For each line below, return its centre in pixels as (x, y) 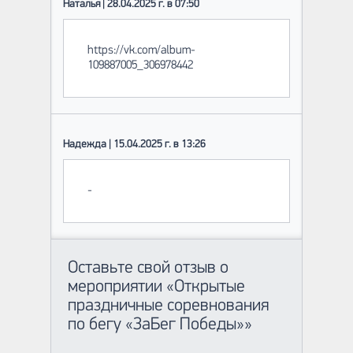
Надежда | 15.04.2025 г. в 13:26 (134, 144)
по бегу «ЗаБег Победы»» (160, 325)
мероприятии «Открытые (156, 287)
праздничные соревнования (168, 306)
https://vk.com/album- (141, 50)
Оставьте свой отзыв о (148, 268)
